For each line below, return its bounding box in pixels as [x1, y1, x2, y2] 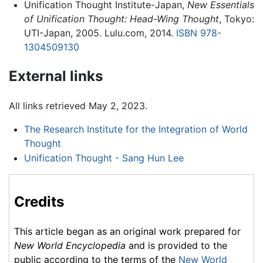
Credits [14, 193, 64, 211]
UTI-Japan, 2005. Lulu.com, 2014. [23, 27, 176, 39]
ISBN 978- [176, 27, 221, 39]
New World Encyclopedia [14, 240, 126, 252]
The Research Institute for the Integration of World [23, 123, 248, 135]
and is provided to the [126, 240, 227, 252]
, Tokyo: [218, 13, 254, 25]
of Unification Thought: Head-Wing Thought [23, 13, 219, 25]
